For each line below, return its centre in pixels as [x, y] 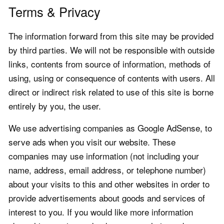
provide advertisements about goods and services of [107, 198]
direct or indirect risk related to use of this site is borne [111, 92]
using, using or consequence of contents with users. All [112, 78]
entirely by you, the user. [55, 106]
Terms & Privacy [54, 12]
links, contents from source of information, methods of [109, 64]
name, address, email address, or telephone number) [107, 170]
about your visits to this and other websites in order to [109, 184]
